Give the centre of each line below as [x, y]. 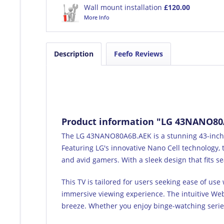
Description [74, 53]
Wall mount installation [124, 7]
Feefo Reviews [138, 53]
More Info [97, 17]
